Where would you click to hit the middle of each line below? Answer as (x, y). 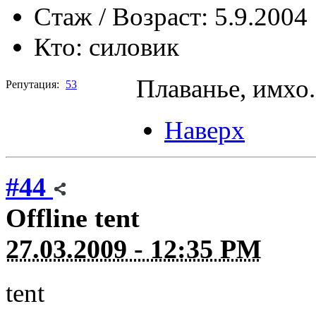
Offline (47, 218)
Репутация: (32, 85)
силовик (134, 47)
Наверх (205, 130)
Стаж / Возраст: (121, 17)
